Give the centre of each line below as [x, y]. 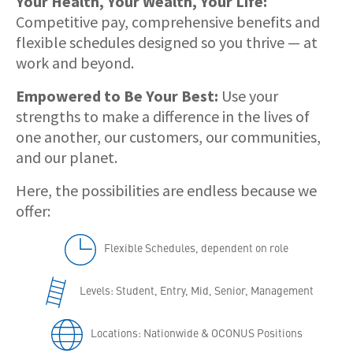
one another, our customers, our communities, [168, 136]
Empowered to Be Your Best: [117, 95]
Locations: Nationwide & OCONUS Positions [196, 332]
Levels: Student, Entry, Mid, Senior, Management [196, 290]
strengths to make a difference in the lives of [163, 116]
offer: [33, 210]
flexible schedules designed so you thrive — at [167, 42]
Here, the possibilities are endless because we [166, 190]
